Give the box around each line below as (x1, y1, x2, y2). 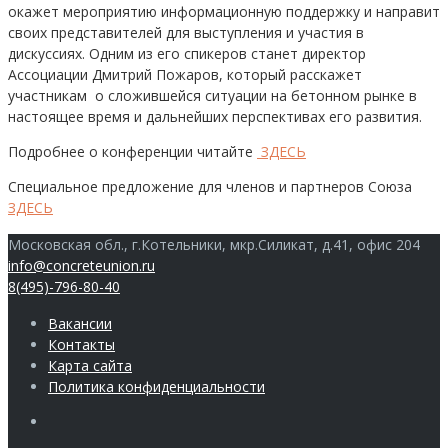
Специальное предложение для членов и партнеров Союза (8, 176, 412, 196)
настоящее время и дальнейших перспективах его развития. (8, 106, 422, 126)
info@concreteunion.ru (8, 255, 155, 275)
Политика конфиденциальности (48, 376, 265, 396)
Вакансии (48, 313, 112, 333)
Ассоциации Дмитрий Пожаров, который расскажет (8, 64, 362, 84)
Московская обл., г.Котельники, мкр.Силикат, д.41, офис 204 (8, 234, 420, 254)
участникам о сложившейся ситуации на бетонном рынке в (8, 85, 417, 105)
